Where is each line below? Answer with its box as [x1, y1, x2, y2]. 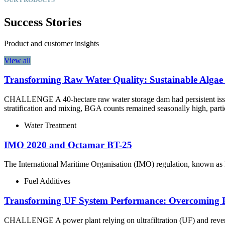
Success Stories [4, 15, 81, 29]
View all [4, 56, 31, 65]
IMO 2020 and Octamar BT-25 [4, 139, 132, 150]
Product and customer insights [4, 39, 99, 48]
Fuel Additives [24, 177, 70, 186]
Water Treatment [24, 121, 76, 130]
